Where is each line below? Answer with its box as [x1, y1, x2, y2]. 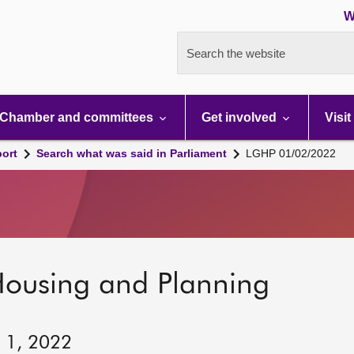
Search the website [186, 47, 285, 60]
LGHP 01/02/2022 [246, 147, 336, 160]
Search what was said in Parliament [36, 147, 227, 160]
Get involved [201, 111, 280, 124]
